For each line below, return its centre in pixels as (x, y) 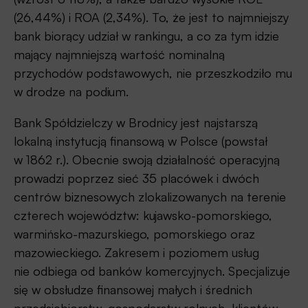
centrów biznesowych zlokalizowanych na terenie (150, 197)
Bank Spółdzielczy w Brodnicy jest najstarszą (136, 123)
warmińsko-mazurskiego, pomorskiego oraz (134, 234)
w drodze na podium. (71, 92)
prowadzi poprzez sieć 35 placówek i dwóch (136, 178)
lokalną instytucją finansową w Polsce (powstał (141, 141)
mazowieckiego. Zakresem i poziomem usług (136, 253)
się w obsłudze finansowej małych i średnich (133, 290)
